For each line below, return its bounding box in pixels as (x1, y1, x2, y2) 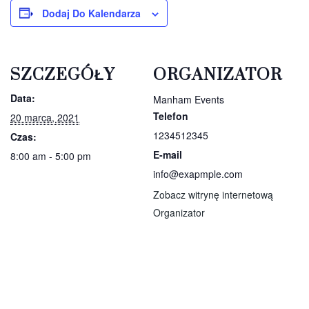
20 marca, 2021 (10, 110, 79, 124)
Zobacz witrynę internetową (153, 187, 273, 201)
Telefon (153, 108, 188, 123)
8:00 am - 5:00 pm (10, 148, 91, 163)
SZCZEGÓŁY (10, 64, 115, 86)
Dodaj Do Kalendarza (42, 6, 141, 20)
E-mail (153, 147, 182, 161)
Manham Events (153, 92, 224, 106)
